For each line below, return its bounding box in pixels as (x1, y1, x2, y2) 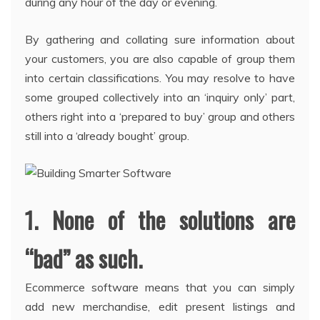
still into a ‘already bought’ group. (25, 129, 189, 144)
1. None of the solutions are (25, 203, 295, 237)
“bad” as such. (25, 241, 142, 276)
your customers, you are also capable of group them (25, 51, 295, 66)
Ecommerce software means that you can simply (25, 280, 295, 295)
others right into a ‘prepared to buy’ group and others (25, 109, 295, 124)
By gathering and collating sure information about (25, 32, 295, 47)
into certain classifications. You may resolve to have (25, 71, 295, 86)
